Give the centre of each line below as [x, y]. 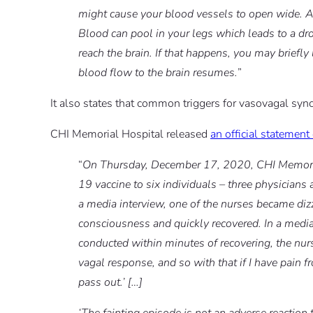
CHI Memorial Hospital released [130, 134]
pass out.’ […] [110, 283]
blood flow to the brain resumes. [158, 73]
